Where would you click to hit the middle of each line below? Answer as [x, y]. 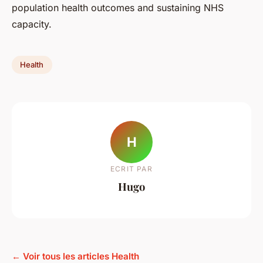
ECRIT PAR [131, 169]
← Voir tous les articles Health [75, 256]
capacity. [32, 24]
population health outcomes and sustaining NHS [118, 7]
